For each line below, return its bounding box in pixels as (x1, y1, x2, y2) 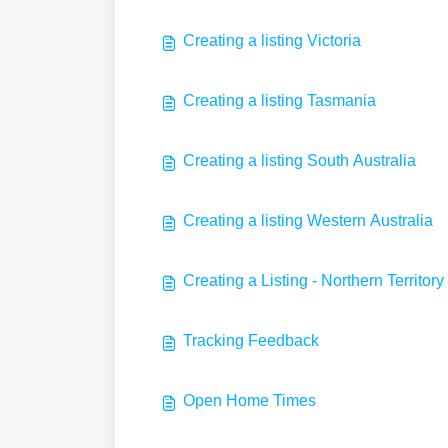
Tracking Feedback (183, 332, 319, 349)
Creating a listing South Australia (183, 152, 416, 169)
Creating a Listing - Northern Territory (183, 272, 444, 289)
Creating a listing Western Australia (183, 212, 433, 229)
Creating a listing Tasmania (183, 92, 376, 109)
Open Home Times (183, 392, 316, 409)
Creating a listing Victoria (183, 32, 361, 49)
